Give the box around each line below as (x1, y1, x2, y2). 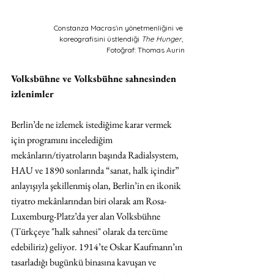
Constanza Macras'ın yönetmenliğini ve (54, 23, 185, 32)
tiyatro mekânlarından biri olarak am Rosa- (11, 194, 166, 207)
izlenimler (11, 87, 56, 100)
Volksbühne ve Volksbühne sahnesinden (11, 72, 179, 85)
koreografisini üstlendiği (59, 34, 141, 43)
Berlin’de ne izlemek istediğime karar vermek (11, 117, 174, 131)
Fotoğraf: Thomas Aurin (106, 45, 185, 54)
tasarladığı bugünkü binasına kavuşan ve (11, 255, 158, 268)
